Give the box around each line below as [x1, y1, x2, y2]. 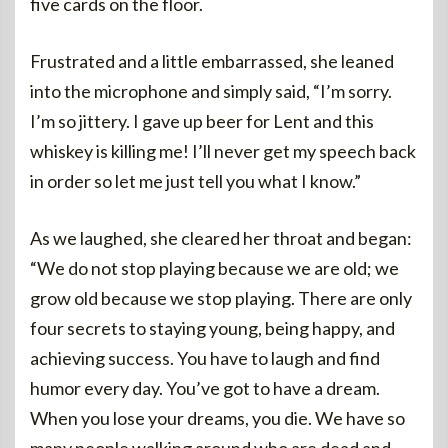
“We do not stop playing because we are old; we [30, 257, 399, 279]
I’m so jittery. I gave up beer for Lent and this [30, 110, 374, 132]
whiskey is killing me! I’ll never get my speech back [30, 140, 416, 162]
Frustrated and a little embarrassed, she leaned [30, 50, 394, 72]
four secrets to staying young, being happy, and [30, 317, 395, 339]
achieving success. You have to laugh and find [30, 347, 380, 369]
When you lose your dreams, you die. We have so [30, 407, 405, 429]
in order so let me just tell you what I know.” [30, 170, 361, 192]
